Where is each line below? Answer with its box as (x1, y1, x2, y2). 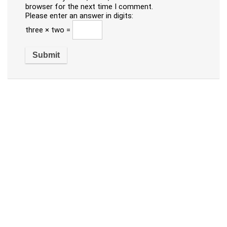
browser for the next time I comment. (25, 2, 153, 11)
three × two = (25, 25, 72, 34)
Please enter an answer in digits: (25, 11, 133, 20)
